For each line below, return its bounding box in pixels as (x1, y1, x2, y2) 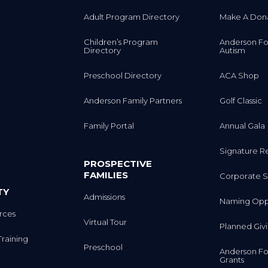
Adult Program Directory (84, 11, 180, 22)
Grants (219, 254, 244, 264)
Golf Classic (219, 95, 262, 105)
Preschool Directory (84, 70, 162, 80)
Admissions (84, 192, 126, 202)
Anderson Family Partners (84, 95, 182, 105)
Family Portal (84, 120, 135, 130)
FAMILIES (84, 169, 129, 181)
